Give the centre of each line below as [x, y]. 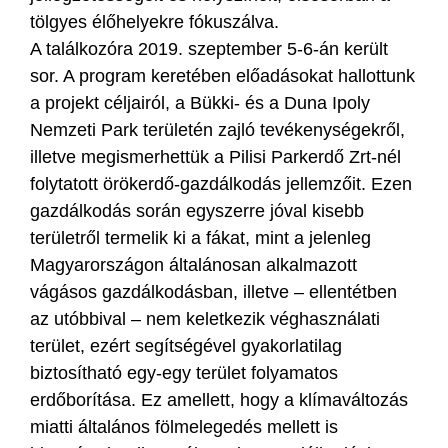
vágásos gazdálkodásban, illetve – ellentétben [213, 291]
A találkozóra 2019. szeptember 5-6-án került [209, 48]
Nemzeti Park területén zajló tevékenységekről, [217, 129]
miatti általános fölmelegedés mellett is [184, 426]
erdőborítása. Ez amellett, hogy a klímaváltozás [219, 399]
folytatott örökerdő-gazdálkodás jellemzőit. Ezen [221, 183]
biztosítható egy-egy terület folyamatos [184, 372]
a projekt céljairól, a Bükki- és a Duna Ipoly [200, 102]
